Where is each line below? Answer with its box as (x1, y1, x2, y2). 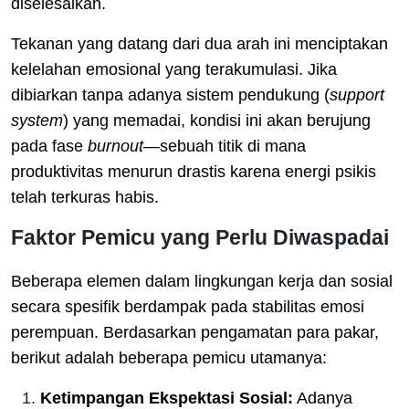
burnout (88, 136, 143, 155)
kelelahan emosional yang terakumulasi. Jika (11, 59, 337, 79)
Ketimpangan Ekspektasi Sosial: (40, 388, 293, 407)
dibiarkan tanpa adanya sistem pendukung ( (11, 85, 330, 104)
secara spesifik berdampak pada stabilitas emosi (11, 297, 364, 316)
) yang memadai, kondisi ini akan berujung (63, 110, 371, 130)
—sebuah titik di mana (143, 136, 306, 155)
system (11, 110, 63, 130)
